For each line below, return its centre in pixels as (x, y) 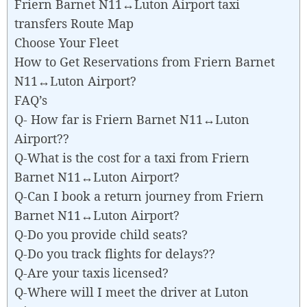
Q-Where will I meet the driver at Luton (132, 292)
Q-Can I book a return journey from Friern (139, 196)
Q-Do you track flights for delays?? (115, 253)
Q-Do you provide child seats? (101, 234)
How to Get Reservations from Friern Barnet (145, 61)
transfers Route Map (74, 23)
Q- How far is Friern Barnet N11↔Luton (132, 119)
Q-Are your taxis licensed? (91, 272)
